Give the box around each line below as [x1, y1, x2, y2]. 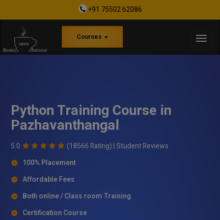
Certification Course [23, 207, 87, 218]
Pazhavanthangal [11, 115, 120, 136]
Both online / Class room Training [23, 191, 132, 201]
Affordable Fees [23, 174, 75, 185]
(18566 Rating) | [67, 140, 117, 151]
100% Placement [23, 157, 76, 168]
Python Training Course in [11, 100, 172, 121]
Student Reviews [116, 140, 169, 151]
